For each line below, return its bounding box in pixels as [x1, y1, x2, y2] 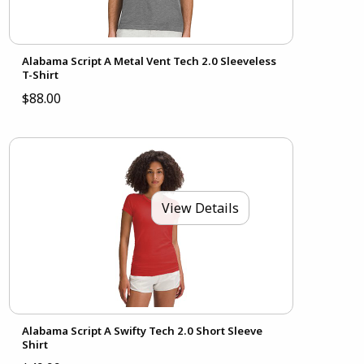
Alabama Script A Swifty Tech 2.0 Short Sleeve [21, 323, 262, 339]
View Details [161, 199, 239, 218]
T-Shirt [21, 67, 58, 83]
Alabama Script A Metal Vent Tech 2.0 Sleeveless [21, 54, 276, 69]
